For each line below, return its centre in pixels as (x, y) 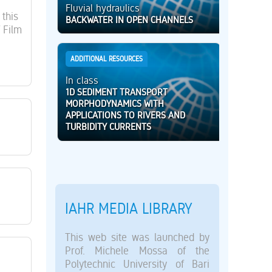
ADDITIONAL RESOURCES (107, 59)
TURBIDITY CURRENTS (109, 127)
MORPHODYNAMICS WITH (115, 104)
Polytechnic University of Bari (137, 264)
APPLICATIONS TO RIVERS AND (126, 115)
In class (82, 80)
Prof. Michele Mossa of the (137, 251)
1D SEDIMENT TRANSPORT (117, 92)
